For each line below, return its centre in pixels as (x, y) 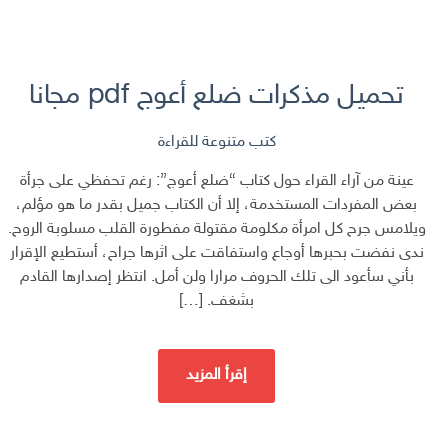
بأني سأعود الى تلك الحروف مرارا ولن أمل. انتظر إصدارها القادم (216, 278)
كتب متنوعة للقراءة (216, 143)
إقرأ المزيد (216, 376)
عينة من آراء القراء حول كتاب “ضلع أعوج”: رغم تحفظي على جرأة (216, 182)
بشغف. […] (216, 302)
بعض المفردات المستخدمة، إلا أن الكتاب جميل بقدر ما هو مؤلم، (216, 206)
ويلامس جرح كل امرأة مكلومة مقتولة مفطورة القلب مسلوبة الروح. (216, 230)
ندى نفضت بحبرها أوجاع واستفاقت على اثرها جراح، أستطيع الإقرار (216, 254)
